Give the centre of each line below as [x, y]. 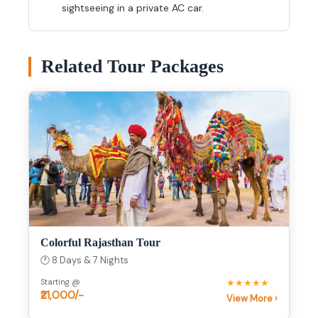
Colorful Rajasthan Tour [100, 243]
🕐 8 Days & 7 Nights [84, 261]
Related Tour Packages [132, 67]
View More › [252, 299]
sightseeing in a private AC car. [133, 8]
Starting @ [60, 282]
